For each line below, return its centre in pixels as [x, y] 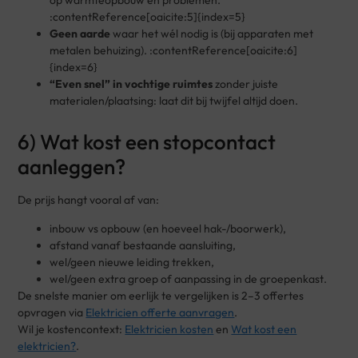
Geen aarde [80, 34]
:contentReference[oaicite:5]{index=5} [148, 17]
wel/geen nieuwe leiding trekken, [132, 262]
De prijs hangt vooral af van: [89, 200]
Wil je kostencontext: [72, 329]
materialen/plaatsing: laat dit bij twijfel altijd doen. [174, 101]
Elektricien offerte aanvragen [160, 312]
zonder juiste [246, 84]
